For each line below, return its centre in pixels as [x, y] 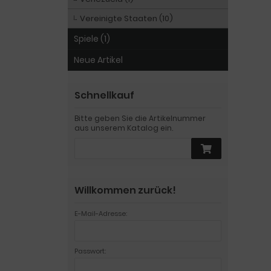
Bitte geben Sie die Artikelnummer [140, 118]
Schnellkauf [104, 95]
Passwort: [90, 251]
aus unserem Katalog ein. [124, 128]
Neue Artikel [98, 60]
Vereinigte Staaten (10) [126, 18]
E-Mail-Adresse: [101, 214]
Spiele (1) [92, 39]
